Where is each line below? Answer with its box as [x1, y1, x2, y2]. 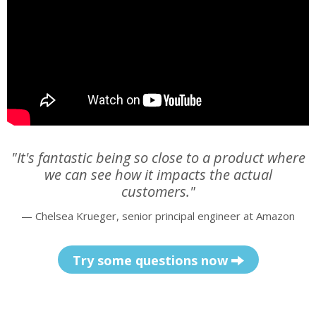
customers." [121, 181, 195, 201]
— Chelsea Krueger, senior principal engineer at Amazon [21, 208, 295, 223]
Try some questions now [72, 251, 231, 269]
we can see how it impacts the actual [44, 164, 272, 184]
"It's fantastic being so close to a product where [11, 147, 305, 167]
